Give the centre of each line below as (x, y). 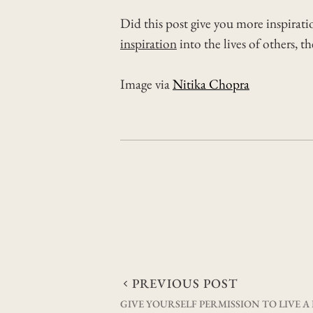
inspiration (148, 43)
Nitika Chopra (211, 84)
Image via (146, 84)
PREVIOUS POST (185, 284)
